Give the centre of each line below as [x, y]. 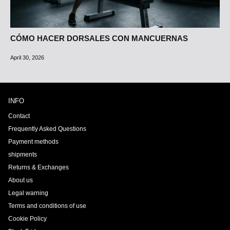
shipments [23, 155]
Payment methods [33, 142]
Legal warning [28, 193]
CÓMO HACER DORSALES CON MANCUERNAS [99, 38]
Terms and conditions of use [47, 206]
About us [21, 180]
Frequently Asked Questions [47, 129]
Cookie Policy [27, 219]
